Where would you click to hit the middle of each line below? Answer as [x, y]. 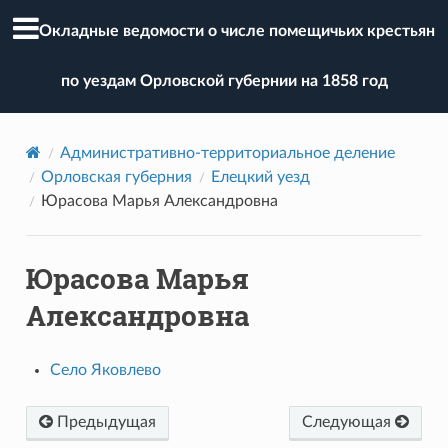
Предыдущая [104, 421]
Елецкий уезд [260, 176]
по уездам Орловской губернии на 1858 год [224, 81]
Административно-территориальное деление [227, 152]
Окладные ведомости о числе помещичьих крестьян [237, 31]
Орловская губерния [116, 176]
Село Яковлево [105, 369]
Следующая [349, 421]
